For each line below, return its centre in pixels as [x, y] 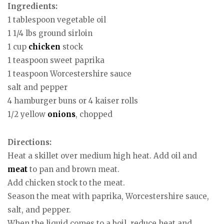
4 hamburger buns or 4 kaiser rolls [73, 100]
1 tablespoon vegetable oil [57, 19]
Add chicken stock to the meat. [66, 183]
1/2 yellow [27, 114]
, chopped [94, 114]
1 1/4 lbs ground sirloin [50, 33]
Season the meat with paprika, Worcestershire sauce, [108, 196]
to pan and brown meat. [73, 169]
